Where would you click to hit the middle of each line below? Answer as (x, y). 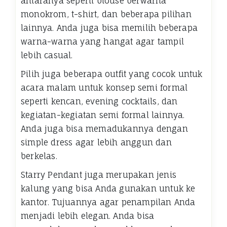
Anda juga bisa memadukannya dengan (104, 129)
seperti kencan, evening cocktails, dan (99, 102)
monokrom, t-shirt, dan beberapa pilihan (106, 14)
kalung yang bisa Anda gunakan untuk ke (108, 189)
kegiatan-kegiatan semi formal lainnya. (103, 115)
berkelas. (39, 156)
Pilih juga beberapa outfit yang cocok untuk (112, 74)
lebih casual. (47, 55)
